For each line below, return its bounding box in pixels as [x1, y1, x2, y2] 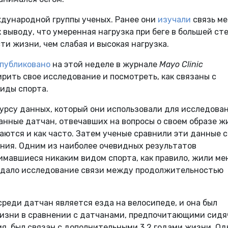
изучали [158, 15, 191, 25]
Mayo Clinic [159, 60, 203, 70]
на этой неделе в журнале [50, 60, 159, 70]
